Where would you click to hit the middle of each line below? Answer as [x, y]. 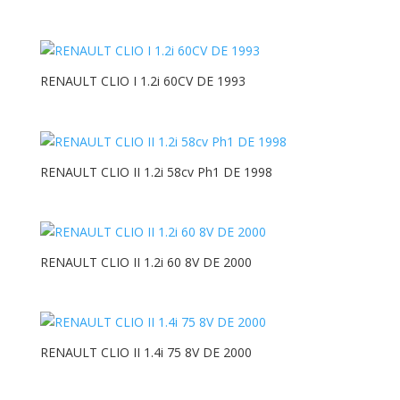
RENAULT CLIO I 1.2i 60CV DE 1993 [142, 81]
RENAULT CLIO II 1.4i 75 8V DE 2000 [146, 353]
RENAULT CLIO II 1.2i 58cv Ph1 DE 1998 [156, 171]
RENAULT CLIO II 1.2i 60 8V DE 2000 [146, 262]
